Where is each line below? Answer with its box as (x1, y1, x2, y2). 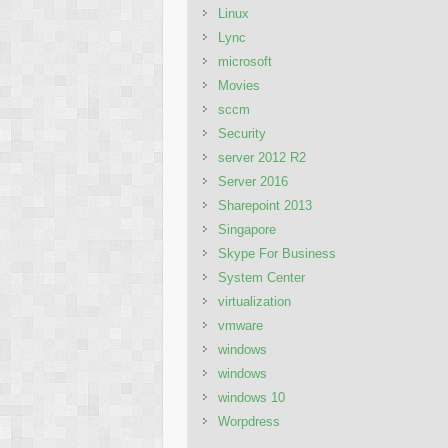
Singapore (218, 222, 277, 237)
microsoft (218, 54, 273, 69)
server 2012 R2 (218, 150, 307, 165)
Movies (218, 78, 261, 93)
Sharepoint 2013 (218, 198, 313, 213)
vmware (218, 318, 264, 333)
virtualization (218, 294, 292, 309)
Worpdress (218, 414, 281, 429)
